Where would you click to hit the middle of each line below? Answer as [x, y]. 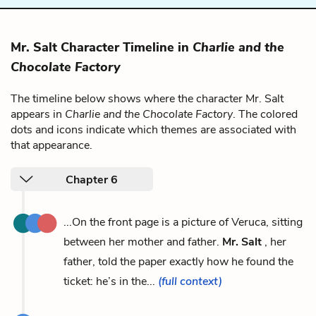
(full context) [190, 281]
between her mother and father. [143, 242]
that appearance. [51, 145]
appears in [38, 114]
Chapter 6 [92, 180]
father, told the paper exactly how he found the [178, 261]
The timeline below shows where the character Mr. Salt [147, 98]
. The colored [265, 114]
